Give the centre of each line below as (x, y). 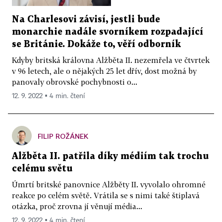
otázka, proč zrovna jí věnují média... (77, 206)
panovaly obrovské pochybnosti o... (75, 82)
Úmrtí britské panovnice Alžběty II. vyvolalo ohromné (109, 185)
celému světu (42, 169)
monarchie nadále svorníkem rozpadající (108, 32)
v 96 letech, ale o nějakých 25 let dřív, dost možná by (104, 71)
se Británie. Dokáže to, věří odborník (96, 45)
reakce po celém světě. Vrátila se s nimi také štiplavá (106, 195)
